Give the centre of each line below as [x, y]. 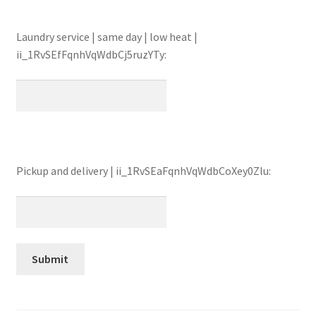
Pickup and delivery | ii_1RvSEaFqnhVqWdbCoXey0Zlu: [143, 171]
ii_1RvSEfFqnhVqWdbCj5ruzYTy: [91, 55]
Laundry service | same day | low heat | [107, 37]
